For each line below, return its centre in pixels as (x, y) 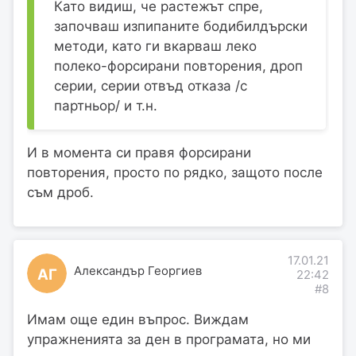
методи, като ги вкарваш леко (155, 46)
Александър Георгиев (137, 271)
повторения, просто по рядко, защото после (175, 173)
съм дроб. (60, 193)
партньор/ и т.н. (106, 106)
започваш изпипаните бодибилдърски (181, 27)
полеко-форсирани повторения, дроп (178, 66)
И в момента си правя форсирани (139, 153)
